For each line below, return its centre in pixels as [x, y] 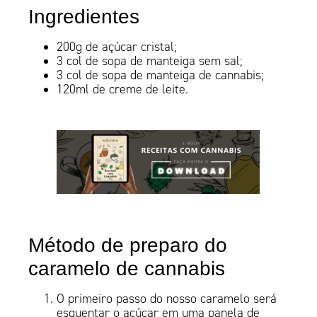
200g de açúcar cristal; [117, 47]
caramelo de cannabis [127, 269]
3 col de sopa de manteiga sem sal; [150, 61]
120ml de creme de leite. [123, 90]
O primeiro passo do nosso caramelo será [167, 299]
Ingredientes [84, 17]
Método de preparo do [128, 246]
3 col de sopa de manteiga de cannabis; [161, 75]
